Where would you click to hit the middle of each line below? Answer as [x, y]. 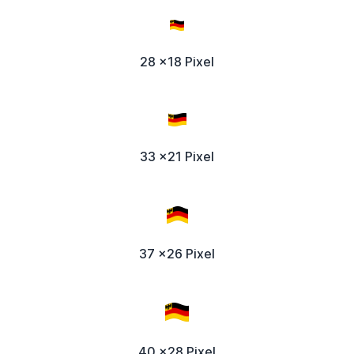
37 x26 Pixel [177, 253]
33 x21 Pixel [177, 157]
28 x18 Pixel [177, 62]
